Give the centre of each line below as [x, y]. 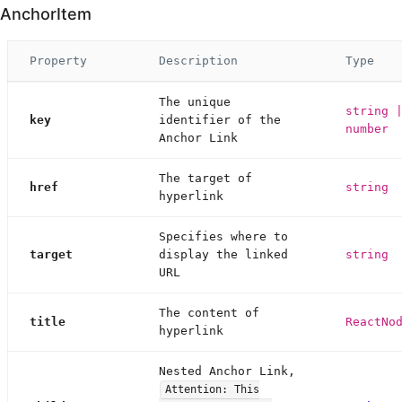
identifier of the [220, 120]
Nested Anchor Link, [227, 371]
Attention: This [212, 390]
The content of [209, 313]
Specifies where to [223, 237]
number [367, 129]
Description [198, 61]
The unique [195, 102]
